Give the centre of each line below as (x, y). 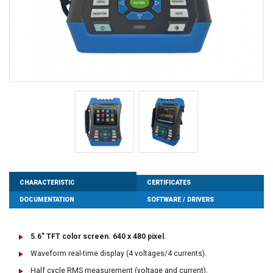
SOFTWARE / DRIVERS (181, 199)
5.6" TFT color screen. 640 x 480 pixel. (98, 237)
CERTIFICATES (169, 183)
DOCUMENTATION (47, 199)
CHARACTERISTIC (48, 183)
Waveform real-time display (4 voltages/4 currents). (119, 254)
